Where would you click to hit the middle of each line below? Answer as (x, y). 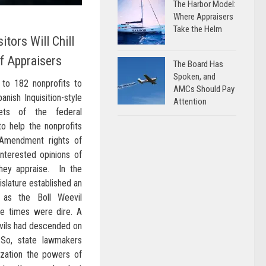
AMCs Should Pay (204, 89)
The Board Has (198, 64)
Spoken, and (194, 77)
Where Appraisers (203, 17)
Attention (190, 102)
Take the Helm (198, 29)
